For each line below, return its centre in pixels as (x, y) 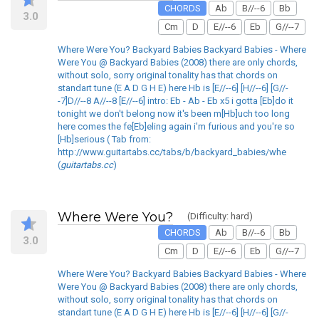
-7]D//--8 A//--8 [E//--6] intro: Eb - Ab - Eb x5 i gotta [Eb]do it (176, 100)
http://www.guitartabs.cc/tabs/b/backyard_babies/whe (172, 152)
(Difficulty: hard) (220, 216)
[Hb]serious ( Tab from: (104, 139)
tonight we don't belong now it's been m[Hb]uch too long (174, 113)
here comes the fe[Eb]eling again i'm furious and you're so (176, 126)
